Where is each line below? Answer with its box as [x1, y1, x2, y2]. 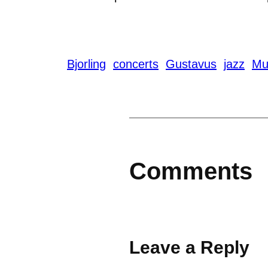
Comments [129, 157, 252, 184]
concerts [113, 57, 159, 71]
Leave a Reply [129, 237, 249, 258]
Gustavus [166, 57, 217, 71]
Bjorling [67, 57, 106, 71]
